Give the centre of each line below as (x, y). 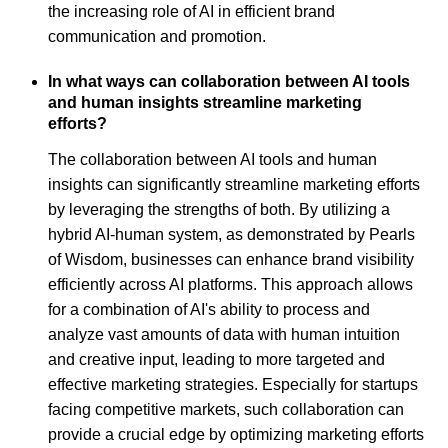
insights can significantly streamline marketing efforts (234, 185)
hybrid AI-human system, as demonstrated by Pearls (231, 235)
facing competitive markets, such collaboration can (226, 410)
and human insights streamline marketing (205, 102)
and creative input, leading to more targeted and (216, 360)
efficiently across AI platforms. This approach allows (230, 285)
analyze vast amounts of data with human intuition (224, 335)
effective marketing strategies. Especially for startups (233, 385)
